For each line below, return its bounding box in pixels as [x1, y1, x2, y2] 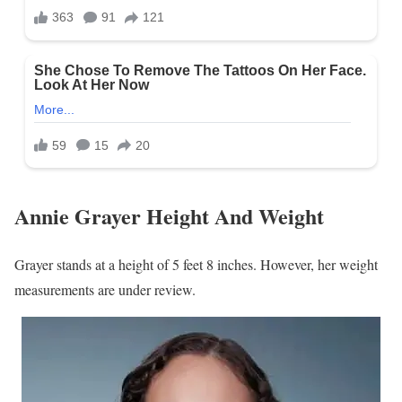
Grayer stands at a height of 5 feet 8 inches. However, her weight [14, 255, 378, 275]
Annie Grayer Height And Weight [14, 199, 324, 232]
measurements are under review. [14, 280, 196, 300]
